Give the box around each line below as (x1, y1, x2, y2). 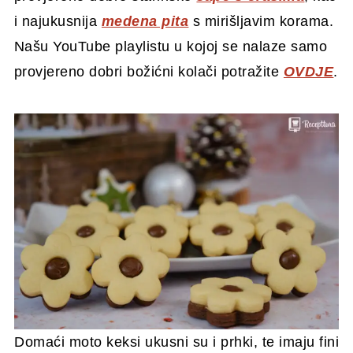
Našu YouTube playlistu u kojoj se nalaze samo (13, 38, 328, 54)
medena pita (101, 13, 189, 29)
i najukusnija (13, 13, 102, 29)
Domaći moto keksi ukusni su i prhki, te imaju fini (14, 334, 339, 351)
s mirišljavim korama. (188, 13, 334, 29)
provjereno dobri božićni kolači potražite (13, 63, 284, 80)
